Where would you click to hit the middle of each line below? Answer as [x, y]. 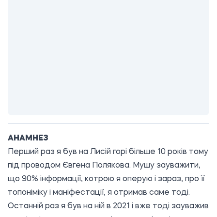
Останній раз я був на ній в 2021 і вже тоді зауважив [108, 206]
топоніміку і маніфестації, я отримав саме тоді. [99, 193]
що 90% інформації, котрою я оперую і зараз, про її [106, 179]
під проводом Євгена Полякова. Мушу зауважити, [104, 166]
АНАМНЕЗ [28, 139]
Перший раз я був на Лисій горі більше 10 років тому [108, 152]
